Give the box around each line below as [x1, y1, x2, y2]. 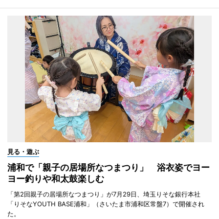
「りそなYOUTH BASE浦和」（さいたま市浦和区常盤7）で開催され [7, 200, 204, 208]
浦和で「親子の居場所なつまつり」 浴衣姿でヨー [7, 162, 210, 173]
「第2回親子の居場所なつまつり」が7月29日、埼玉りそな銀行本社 [7, 190, 200, 198]
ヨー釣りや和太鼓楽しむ [7, 174, 104, 184]
